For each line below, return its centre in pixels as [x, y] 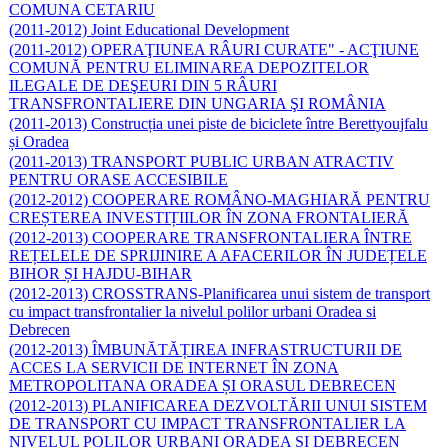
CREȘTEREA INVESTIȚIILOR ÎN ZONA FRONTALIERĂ [209, 217]
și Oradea [39, 141]
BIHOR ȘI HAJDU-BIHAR [100, 273]
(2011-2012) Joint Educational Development [149, 29]
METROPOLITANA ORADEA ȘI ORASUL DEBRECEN [202, 385]
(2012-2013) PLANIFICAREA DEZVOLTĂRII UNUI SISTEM [218, 405]
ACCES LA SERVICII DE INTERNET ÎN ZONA [174, 367]
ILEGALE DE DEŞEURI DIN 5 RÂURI [143, 85]
